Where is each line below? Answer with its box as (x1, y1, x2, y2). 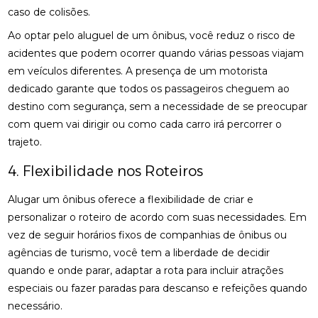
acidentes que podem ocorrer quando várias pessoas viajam (8, 47, 305, 60)
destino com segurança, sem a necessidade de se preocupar (8, 100, 308, 113)
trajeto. (8, 136, 43, 148)
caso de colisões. (8, 6, 91, 18)
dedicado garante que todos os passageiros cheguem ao (8, 82, 290, 95)
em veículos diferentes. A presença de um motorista (8, 65, 268, 77)
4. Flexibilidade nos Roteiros (8, 163, 204, 180)
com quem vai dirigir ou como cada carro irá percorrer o (8, 118, 283, 131)
